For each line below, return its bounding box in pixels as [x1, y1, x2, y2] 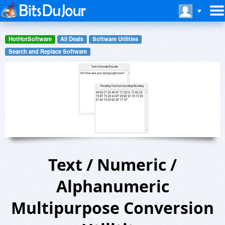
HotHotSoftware [8, 35, 52, 43]
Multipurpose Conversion [11, 197, 214, 219]
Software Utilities [92, 35, 138, 43]
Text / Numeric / [48, 154, 177, 176]
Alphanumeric [56, 175, 169, 197]
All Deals [60, 35, 84, 43]
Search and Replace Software [8, 47, 87, 55]
